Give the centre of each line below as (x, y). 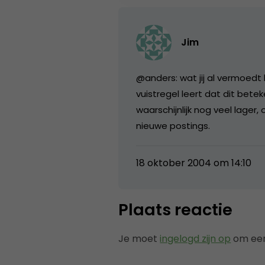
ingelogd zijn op (195, 238)
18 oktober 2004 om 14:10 (194, 163)
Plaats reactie (176, 209)
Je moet (139, 238)
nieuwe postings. (173, 125)
